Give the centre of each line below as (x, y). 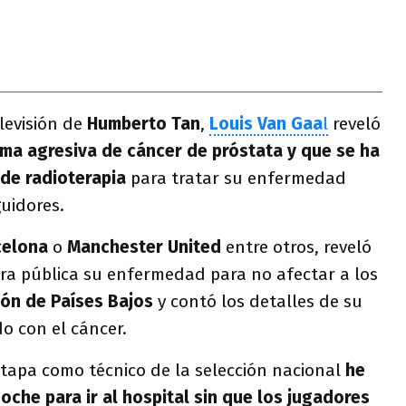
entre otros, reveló (296, 247)
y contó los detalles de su (258, 301)
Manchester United (144, 247)
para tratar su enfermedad (238, 178)
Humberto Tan (144, 124)
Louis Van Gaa (266, 124)
